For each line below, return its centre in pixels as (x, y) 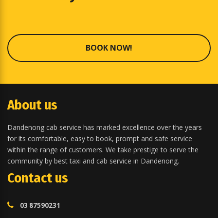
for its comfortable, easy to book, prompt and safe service (100, 138)
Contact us (38, 178)
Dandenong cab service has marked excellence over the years (105, 127)
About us (32, 105)
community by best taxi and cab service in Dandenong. (93, 161)
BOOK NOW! (109, 48)
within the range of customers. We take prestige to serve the (103, 150)
